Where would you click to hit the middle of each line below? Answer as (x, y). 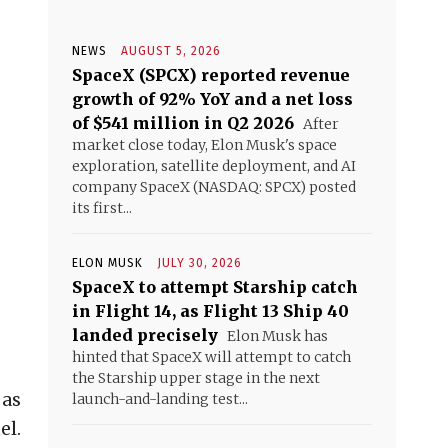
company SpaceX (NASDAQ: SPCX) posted (214, 187)
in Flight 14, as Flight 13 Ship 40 (210, 311)
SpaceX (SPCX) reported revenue (211, 75)
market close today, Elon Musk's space (204, 145)
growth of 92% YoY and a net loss (212, 99)
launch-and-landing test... (160, 399)
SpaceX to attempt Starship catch (215, 287)
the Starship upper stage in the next (196, 378)
